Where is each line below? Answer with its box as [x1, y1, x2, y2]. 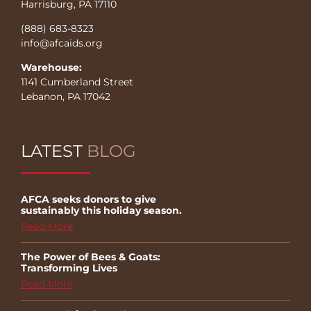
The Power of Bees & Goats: [21, 250, 160, 263]
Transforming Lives [21, 261, 117, 274]
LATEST [21, 140, 87, 161]
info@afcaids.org [21, 36, 103, 49]
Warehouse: [21, 60, 82, 74]
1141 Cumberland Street [21, 75, 133, 88]
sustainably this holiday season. [21, 203, 182, 217]
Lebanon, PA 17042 [21, 90, 110, 103]
